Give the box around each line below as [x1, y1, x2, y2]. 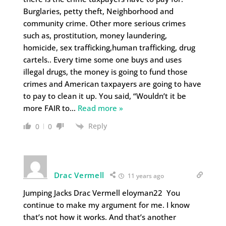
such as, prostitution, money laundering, [23, 30, 167, 40]
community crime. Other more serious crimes [23, 18, 186, 28]
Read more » [77, 102, 123, 113]
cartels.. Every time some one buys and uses [23, 54, 182, 65]
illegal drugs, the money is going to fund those [23, 66, 188, 77]
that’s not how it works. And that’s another [23, 212, 176, 222]
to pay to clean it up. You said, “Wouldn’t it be [23, 90, 186, 101]
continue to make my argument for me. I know [23, 200, 190, 210]
